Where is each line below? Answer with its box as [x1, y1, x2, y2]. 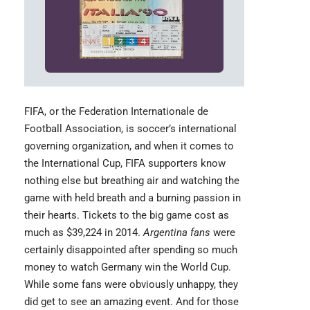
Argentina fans [143, 226, 210, 239]
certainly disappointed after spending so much [24, 243, 237, 256]
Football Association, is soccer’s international [24, 122, 237, 135]
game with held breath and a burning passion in [24, 191, 241, 204]
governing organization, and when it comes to [24, 139, 234, 152]
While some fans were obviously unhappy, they [24, 277, 238, 291]
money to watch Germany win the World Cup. [24, 260, 231, 273]
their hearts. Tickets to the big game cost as [24, 208, 229, 221]
